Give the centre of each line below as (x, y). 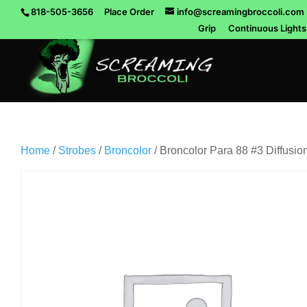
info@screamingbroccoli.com (241, 11)
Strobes (77, 150)
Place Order (129, 11)
